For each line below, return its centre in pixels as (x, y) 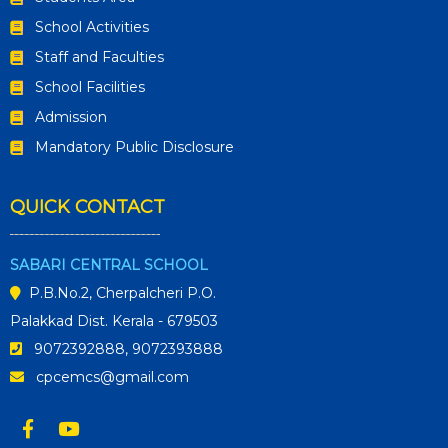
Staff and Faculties (99, 57)
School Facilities (90, 87)
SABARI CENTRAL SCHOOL (109, 265)
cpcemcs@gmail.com (108, 377)
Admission (71, 117)
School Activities (92, 27)
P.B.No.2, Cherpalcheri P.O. (118, 293)
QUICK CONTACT (87, 207)
